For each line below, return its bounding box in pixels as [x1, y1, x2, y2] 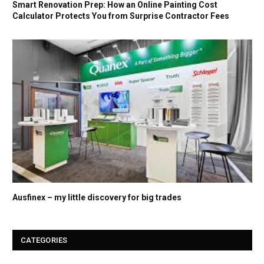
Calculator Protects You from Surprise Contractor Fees [12, 11, 229, 21]
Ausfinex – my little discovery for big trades [12, 192, 181, 202]
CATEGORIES [21, 235, 68, 245]
